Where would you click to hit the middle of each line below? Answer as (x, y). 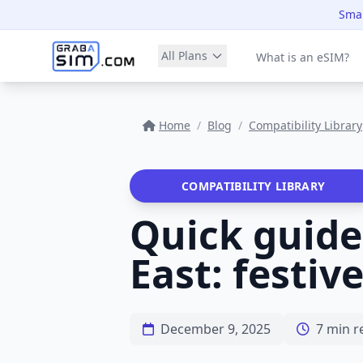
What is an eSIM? (302, 57)
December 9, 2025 (216, 329)
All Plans (184, 56)
